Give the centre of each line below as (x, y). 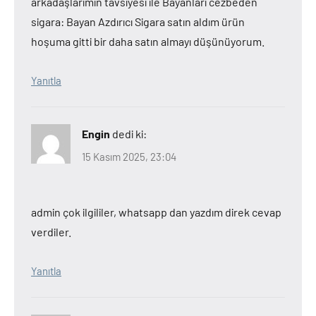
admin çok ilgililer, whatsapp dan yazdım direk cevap (156, 212)
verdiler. (51, 231)
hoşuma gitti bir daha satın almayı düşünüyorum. (148, 41)
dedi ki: (129, 134)
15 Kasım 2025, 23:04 (129, 156)
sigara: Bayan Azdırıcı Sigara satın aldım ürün (138, 22)
